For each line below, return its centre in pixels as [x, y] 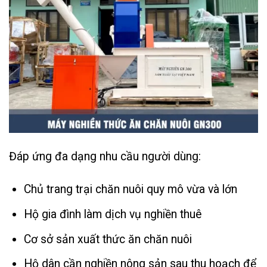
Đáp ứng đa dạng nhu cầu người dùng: [105, 157]
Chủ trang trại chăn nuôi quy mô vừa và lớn [131, 190]
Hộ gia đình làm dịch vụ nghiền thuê [113, 215]
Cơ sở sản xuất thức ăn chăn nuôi [108, 239]
